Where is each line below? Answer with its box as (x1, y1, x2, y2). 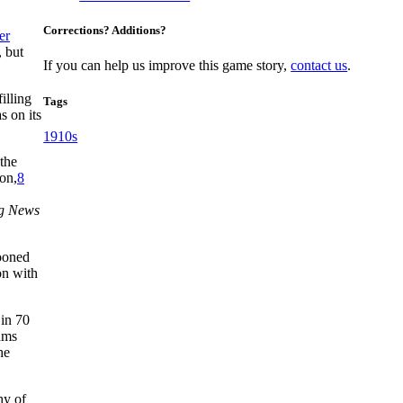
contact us (291, 58, 348, 74)
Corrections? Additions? (43, 23, 167, 38)
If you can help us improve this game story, (43, 58, 291, 74)
